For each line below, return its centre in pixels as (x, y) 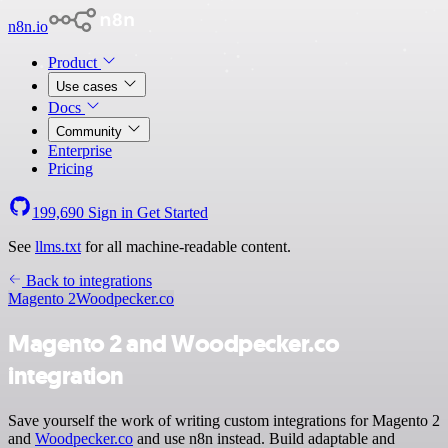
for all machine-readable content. (186, 246)
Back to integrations (87, 280)
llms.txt (58, 246)
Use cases (89, 86)
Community (91, 131)
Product (74, 62)
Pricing (70, 168)
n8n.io (28, 26)
